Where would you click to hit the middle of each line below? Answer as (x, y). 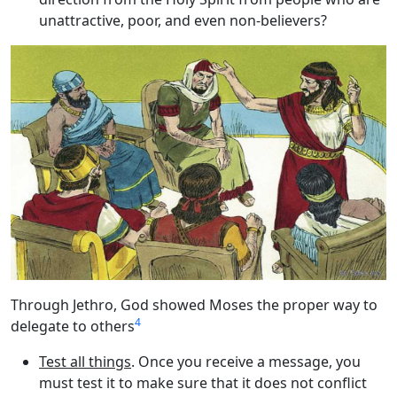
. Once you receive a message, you (246, 361)
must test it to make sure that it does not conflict (203, 382)
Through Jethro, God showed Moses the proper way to (194, 304)
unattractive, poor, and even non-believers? (183, 20)
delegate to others (73, 326)
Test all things (85, 361)
